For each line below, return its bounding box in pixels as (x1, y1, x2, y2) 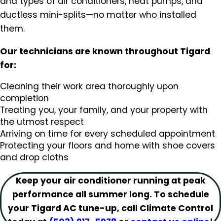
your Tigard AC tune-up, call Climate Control (8, 202, 213, 214)
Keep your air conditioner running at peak (15, 174, 206, 186)
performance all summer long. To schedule (12, 188, 209, 200)
